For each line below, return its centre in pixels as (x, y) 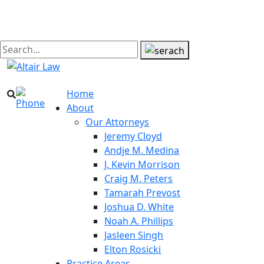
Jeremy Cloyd (133, 136)
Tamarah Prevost (143, 192)
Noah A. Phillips (139, 221)
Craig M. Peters (139, 178)
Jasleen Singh (134, 235)
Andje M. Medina (142, 150)
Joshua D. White (139, 207)
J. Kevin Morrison (142, 164)
